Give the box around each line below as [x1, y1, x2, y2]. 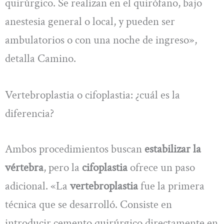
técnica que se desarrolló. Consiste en [5, 197, 172, 212]
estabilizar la [144, 141, 201, 157]
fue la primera [138, 178, 204, 194]
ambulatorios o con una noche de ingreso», [5, 32, 197, 47]
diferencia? [5, 106, 54, 121]
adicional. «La [5, 178, 70, 194]
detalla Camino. [5, 50, 76, 66]
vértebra [5, 160, 43, 175]
